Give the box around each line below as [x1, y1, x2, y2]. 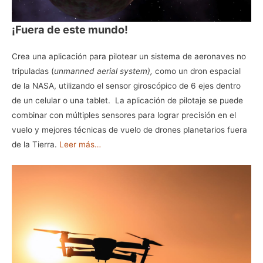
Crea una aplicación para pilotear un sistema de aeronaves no [12, 51, 246, 61]
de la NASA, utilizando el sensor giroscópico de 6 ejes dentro [12, 80, 241, 90]
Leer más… [59, 139, 101, 149]
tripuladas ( [12, 66, 54, 76]
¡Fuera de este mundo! [12, 22, 128, 36]
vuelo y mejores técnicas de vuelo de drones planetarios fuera [12, 124, 247, 134]
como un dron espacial [155, 66, 241, 76]
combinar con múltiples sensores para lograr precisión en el [12, 110, 236, 120]
